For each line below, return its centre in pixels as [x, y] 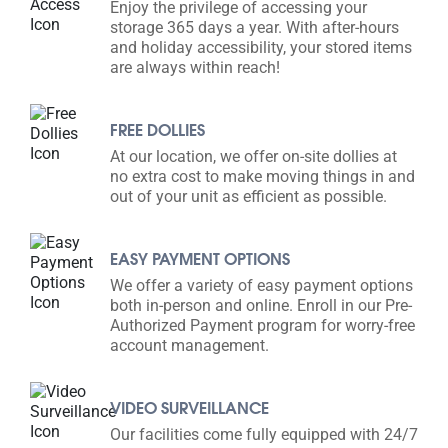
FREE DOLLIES [157, 129]
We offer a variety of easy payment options [261, 285]
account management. [189, 345]
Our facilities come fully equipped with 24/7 [264, 434]
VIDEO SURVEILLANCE [189, 407]
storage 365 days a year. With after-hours [254, 27]
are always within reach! [195, 67]
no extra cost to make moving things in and [262, 176]
